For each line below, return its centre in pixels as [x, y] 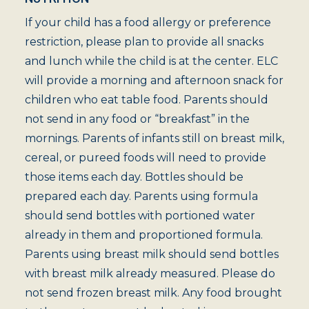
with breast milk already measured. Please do [150, 273]
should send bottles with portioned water [140, 216]
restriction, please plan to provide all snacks [144, 42]
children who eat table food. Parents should [147, 100]
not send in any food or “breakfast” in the [137, 119]
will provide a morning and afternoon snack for [154, 80]
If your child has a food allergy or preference [148, 22]
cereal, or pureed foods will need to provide [146, 158]
